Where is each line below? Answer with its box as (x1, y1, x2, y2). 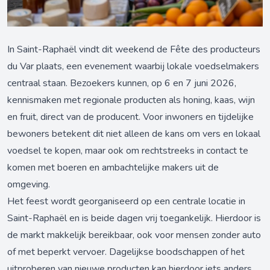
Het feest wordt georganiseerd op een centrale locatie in (7, 195, 245, 208)
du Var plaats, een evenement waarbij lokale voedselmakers (7, 60, 259, 73)
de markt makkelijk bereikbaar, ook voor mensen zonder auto (7, 228, 261, 242)
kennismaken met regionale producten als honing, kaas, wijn (7, 93, 255, 107)
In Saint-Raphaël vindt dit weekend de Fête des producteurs (7, 43, 260, 56)
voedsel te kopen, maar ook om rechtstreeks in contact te (7, 144, 248, 157)
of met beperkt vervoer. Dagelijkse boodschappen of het (7, 245, 245, 259)
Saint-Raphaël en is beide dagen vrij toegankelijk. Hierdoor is (7, 212, 261, 225)
